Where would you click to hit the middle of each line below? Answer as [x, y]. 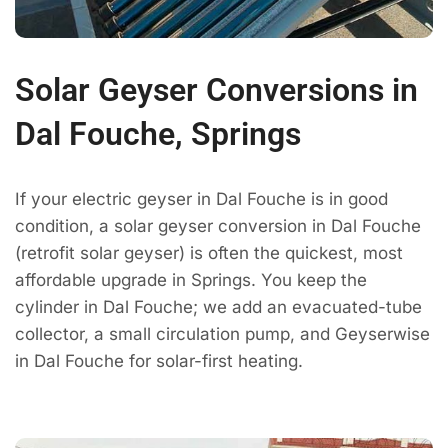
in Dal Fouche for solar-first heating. [159, 360]
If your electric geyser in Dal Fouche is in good [201, 198]
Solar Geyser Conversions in [216, 89]
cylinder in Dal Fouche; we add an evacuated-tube [218, 306]
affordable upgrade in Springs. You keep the [191, 279]
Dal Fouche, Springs [158, 133]
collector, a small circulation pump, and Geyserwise [222, 333]
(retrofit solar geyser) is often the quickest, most [209, 252]
